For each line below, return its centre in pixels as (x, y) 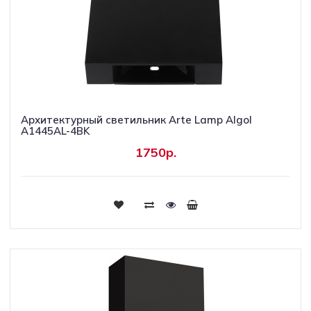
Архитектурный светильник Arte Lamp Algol (136, 120)
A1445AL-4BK (55, 131)
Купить (155, 203)
